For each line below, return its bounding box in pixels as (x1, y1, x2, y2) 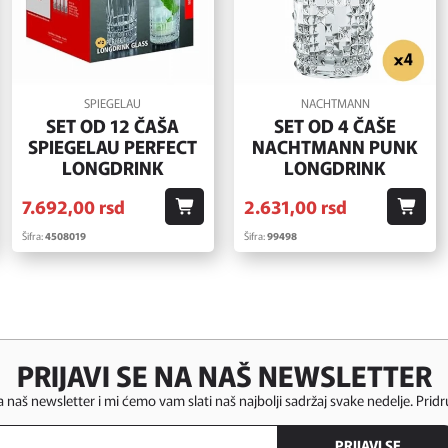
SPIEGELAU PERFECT (28, 132, 198, 159)
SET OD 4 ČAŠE (274, 111, 397, 138)
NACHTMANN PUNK (252, 132, 419, 159)
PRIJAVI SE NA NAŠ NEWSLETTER (16, 354, 432, 395)
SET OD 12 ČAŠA (46, 111, 180, 138)
